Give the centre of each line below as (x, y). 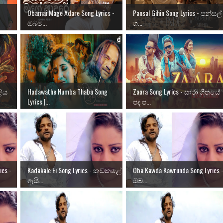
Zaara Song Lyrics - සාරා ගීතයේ (176, 91)
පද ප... (142, 101)
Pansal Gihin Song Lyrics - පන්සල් (177, 12)
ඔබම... (37, 22)
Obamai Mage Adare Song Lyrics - (71, 12)
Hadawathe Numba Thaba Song (67, 91)
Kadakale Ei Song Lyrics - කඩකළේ (74, 170)
